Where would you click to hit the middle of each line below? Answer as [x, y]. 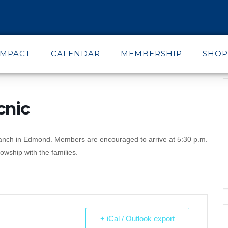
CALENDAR [75, 54]
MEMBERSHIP [151, 54]
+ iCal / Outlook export [137, 219]
